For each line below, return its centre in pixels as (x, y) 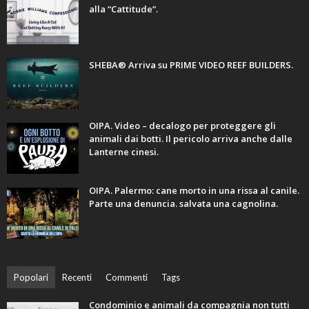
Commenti (127, 278)
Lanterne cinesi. (124, 152)
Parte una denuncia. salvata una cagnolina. (183, 204)
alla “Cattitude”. (123, 9)
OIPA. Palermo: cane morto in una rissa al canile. (194, 191)
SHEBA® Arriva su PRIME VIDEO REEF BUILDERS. (191, 65)
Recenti (77, 278)
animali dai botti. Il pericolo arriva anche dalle (191, 139)
